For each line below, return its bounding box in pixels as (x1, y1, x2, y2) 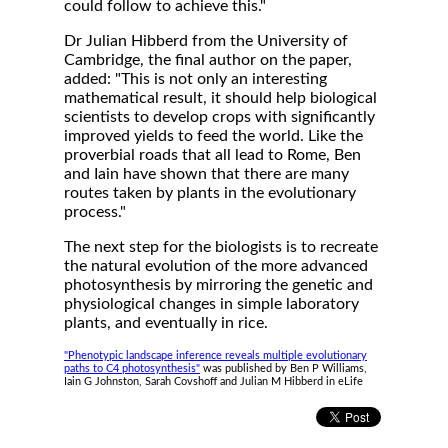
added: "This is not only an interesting (64, 71, 327, 87)
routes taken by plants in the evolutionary (64, 185, 356, 201)
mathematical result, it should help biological (64, 90, 377, 106)
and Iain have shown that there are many (64, 166, 349, 182)
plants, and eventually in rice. (64, 315, 268, 331)
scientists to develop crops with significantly (64, 109, 375, 125)
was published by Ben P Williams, (200, 363, 367, 374)
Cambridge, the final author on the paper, (64, 52, 352, 68)
